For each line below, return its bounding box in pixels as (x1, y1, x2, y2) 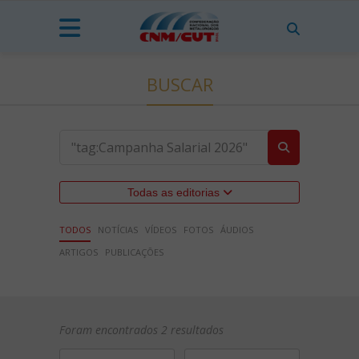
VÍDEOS (145, 224, 176, 236)
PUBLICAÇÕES (105, 246, 163, 258)
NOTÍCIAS (98, 224, 138, 236)
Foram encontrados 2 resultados (59, 322, 224, 337)
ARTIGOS (59, 246, 98, 258)
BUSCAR (146, 72, 213, 96)
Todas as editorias (127, 186, 223, 199)
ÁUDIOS (220, 224, 253, 236)
